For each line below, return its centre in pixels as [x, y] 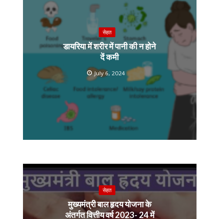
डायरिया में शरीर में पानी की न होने [109, 46]
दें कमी [109, 57]
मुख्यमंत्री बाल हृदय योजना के [109, 204]
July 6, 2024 [110, 73]
